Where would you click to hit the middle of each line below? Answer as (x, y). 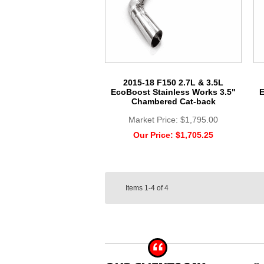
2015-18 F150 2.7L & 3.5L (173, 82)
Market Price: (154, 119)
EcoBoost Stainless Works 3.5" (173, 92)
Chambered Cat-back (173, 101)
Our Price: (154, 135)
